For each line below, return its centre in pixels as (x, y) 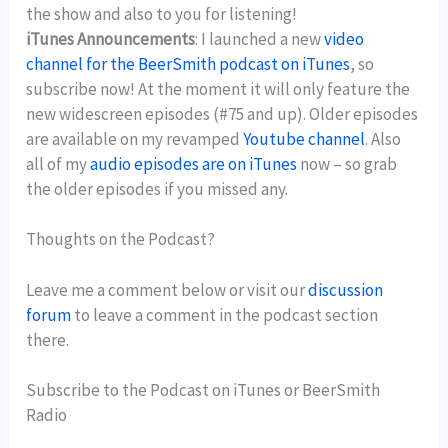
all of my (58, 163)
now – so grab (347, 163)
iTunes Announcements (111, 38)
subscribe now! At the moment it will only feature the (218, 88)
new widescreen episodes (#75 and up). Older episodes (222, 113)
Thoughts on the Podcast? (121, 239)
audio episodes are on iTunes (194, 163)
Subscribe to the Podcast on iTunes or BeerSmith (203, 389)
